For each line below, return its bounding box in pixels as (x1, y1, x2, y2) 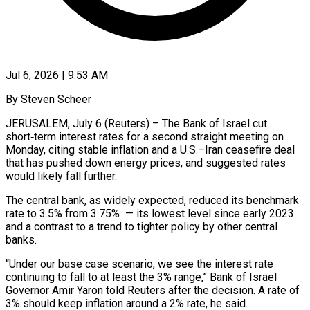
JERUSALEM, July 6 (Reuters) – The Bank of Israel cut (6, 116, 267, 130)
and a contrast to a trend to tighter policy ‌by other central (6, 219, 277, 233)
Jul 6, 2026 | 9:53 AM (6, 68, 108, 82)
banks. (6, 232, 37, 246)
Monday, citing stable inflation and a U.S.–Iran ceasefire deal (6, 143, 295, 156)
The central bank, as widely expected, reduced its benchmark (6, 193, 299, 207)
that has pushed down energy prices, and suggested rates (6, 156, 286, 170)
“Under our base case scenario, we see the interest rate (6, 257, 273, 271)
